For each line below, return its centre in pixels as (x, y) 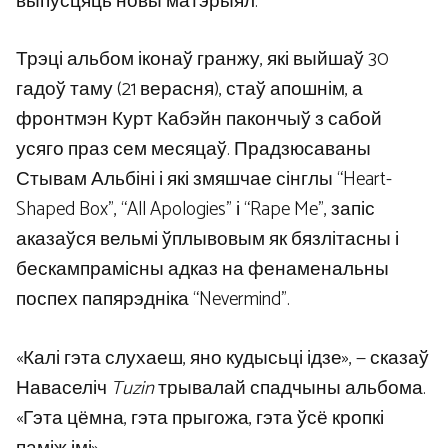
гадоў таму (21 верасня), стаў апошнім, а (189, 90)
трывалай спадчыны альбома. (290, 388)
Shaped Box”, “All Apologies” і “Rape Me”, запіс (195, 210)
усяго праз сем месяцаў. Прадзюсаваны (193, 150)
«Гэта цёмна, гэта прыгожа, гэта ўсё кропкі (200, 418)
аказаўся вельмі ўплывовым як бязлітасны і (207, 240)
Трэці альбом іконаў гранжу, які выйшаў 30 (202, 60)
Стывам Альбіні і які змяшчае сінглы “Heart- (204, 180)
